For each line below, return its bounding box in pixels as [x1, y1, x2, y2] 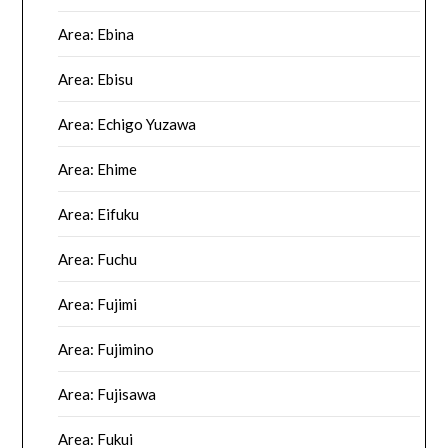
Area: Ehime [58, 159, 138, 178]
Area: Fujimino [58, 339, 155, 358]
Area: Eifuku [58, 204, 140, 223]
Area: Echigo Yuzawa [58, 114, 197, 133]
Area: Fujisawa [58, 384, 157, 403]
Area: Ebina [58, 24, 135, 43]
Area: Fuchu [58, 249, 138, 268]
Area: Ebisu [58, 69, 134, 88]
